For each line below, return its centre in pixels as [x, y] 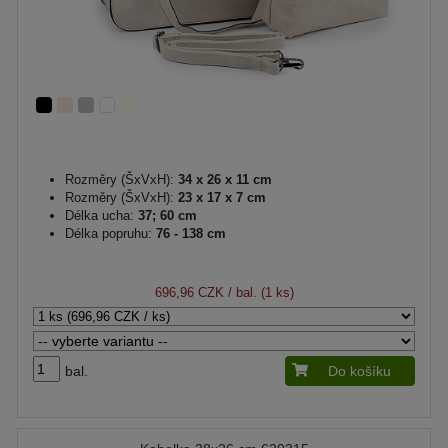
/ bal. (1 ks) [258, 292]
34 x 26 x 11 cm [223, 179]
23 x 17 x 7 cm [220, 197]
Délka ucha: [99, 215]
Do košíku [359, 370]
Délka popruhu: [108, 233]
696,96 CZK [189, 292]
